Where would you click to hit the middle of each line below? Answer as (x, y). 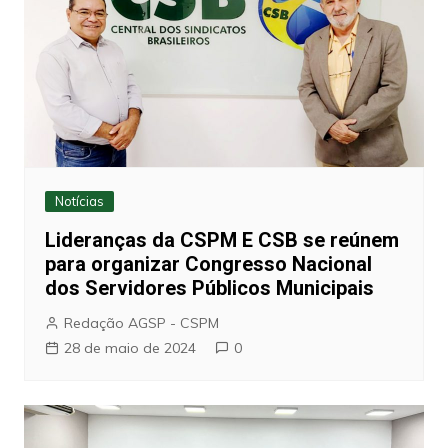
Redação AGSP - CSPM (141, 323)
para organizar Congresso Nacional (208, 264)
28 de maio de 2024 (129, 348)
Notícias (79, 201)
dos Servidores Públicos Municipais (209, 288)
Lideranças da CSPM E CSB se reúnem (221, 240)
